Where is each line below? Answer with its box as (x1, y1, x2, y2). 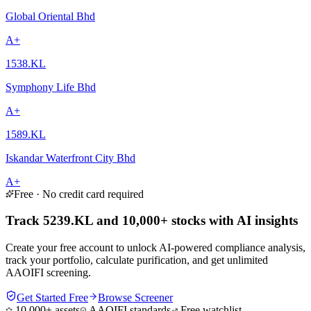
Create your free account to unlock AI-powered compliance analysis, (6, 242, 305, 254)
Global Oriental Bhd (6, 10, 95, 22)
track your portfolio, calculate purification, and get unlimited (6, 254, 268, 267)
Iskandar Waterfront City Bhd (6, 151, 135, 164)
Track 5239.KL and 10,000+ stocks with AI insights (6, 213, 298, 228)
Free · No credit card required (14, 187, 144, 200)
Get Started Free (17, 292, 88, 304)
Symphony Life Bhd (6, 81, 96, 93)
